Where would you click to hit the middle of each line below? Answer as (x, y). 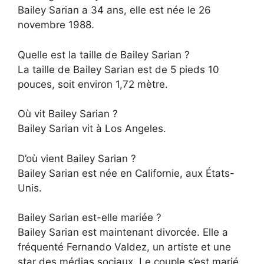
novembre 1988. (56, 25)
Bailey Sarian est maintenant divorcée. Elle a (123, 232)
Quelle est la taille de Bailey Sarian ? (104, 55)
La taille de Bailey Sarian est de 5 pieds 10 (118, 69)
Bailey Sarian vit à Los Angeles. (92, 129)
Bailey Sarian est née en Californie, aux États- (126, 173)
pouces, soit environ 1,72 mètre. (93, 84)
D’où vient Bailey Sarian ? (77, 158)
